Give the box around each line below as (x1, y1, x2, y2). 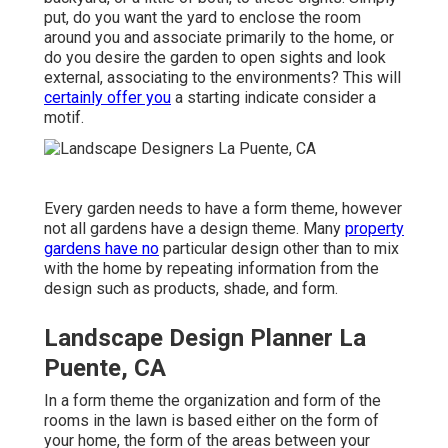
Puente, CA (44, 353, 166, 382)
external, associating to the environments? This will (44, 67, 401, 87)
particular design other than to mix (159, 238, 399, 258)
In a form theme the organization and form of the (44, 390, 381, 410)
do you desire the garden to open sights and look (44, 47, 386, 67)
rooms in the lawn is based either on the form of (44, 410, 379, 430)
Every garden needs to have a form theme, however (44, 198, 402, 218)
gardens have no (44, 238, 159, 258)
